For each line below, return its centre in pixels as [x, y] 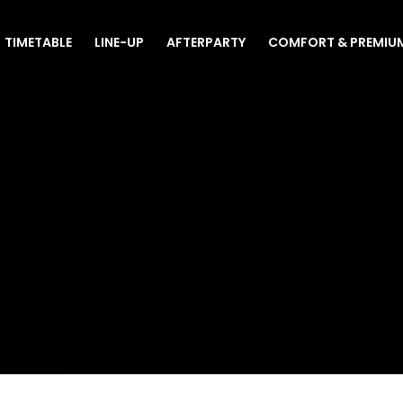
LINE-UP [119, 42]
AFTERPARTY [206, 42]
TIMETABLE [38, 42]
